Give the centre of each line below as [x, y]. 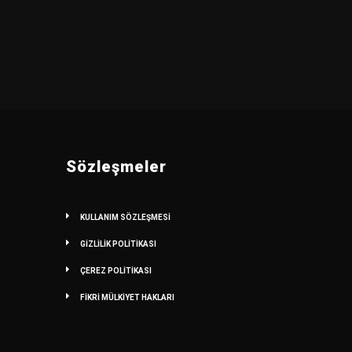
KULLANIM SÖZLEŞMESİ [125, 217]
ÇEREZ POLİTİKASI [115, 270]
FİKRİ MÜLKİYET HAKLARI [127, 297]
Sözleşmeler [116, 166]
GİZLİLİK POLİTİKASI [118, 244]
